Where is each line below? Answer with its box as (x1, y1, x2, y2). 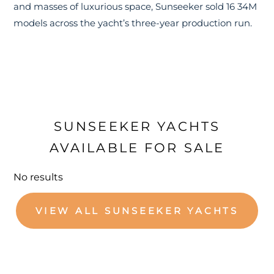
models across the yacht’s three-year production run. (13, 17, 253, 29)
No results (13, 171, 64, 183)
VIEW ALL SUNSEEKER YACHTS (35, 204, 239, 217)
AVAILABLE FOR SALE (49, 139, 225, 155)
